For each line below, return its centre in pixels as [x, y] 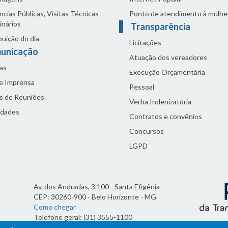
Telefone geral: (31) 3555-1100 [83, 217]
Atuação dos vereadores [168, 57]
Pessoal [142, 87]
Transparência [161, 26]
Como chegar [55, 207]
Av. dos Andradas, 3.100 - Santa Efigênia [97, 187]
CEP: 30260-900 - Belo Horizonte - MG [95, 197]
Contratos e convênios [166, 116]
